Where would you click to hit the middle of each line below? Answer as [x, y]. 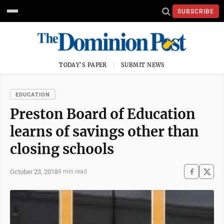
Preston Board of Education [103, 114]
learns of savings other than [104, 131]
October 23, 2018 [34, 171]
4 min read [72, 171]
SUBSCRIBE [196, 11]
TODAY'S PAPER [83, 65]
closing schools [62, 149]
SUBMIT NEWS [143, 65]
